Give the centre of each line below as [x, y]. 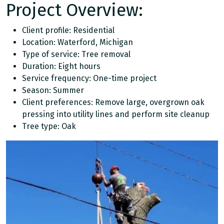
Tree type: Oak [49, 126]
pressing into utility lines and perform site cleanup [116, 114]
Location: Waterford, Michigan [77, 42]
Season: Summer [53, 90]
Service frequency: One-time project [89, 78]
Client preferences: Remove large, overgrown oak [113, 102]
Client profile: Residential [68, 30]
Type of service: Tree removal [76, 54]
